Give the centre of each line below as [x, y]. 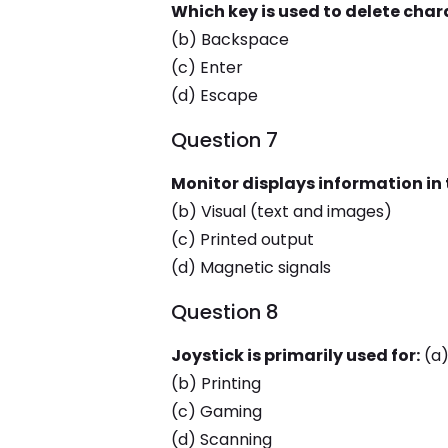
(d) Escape [214, 95]
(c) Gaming [216, 411]
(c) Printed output [242, 239]
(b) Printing [215, 383]
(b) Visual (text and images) [281, 211]
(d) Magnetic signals [250, 267]
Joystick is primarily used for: [295, 355]
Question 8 [224, 312]
